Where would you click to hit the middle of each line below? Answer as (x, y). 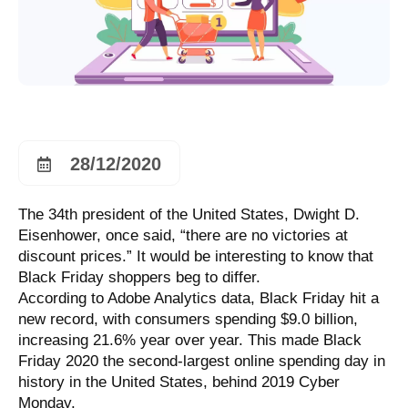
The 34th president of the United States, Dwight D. (189, 214)
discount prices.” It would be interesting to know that (196, 256)
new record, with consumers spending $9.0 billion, (188, 319)
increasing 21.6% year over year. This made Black (190, 340)
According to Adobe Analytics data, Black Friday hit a (199, 298)
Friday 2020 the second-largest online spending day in (202, 361)
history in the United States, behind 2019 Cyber (179, 382)
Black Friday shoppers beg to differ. (139, 277)
